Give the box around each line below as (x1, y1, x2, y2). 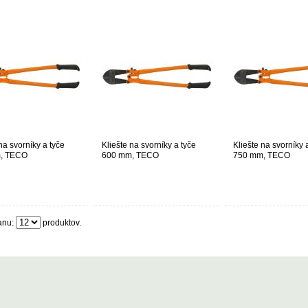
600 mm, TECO (102, 151, 159, 160)
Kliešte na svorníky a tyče (102, 140, 196, 150)
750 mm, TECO (233, 151, 290, 160)
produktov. (41, 218, 81, 228)
